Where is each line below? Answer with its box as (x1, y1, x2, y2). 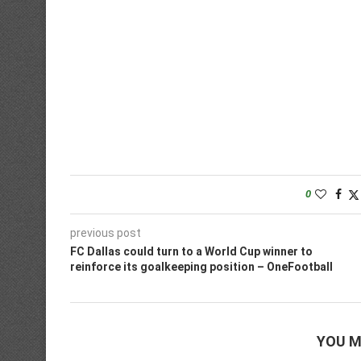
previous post (70, 226, 141, 239)
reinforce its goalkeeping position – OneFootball (70, 260, 333, 273)
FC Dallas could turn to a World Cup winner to (70, 245, 313, 258)
